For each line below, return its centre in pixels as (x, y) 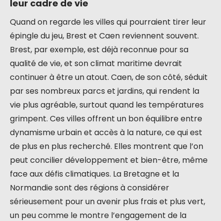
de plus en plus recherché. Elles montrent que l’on (107, 146)
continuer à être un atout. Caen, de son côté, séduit (109, 77)
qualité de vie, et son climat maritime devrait (96, 63)
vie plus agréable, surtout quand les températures (107, 105)
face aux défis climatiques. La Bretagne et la (94, 174)
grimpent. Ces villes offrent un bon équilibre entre (106, 119)
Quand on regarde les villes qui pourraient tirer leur (108, 22)
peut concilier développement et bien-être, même (109, 160)
